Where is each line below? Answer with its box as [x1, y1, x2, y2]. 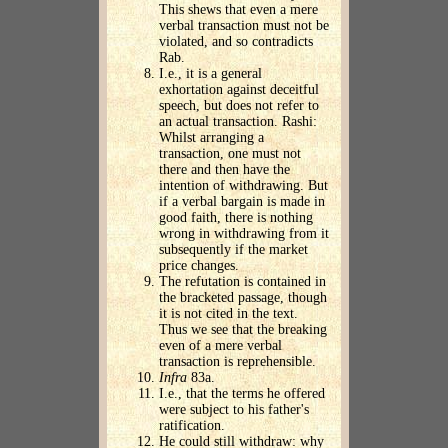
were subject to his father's [159, 402, 309, 418]
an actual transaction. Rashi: [159, 114, 317, 130]
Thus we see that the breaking [159, 322, 327, 338]
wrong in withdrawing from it [159, 226, 329, 242]
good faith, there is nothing [159, 210, 313, 226]
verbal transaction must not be [159, 18, 329, 34]
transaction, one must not [159, 146, 301, 162]
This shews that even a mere [159, 2, 318, 18]
